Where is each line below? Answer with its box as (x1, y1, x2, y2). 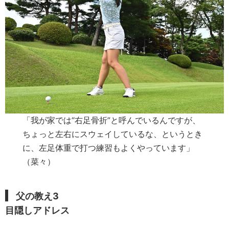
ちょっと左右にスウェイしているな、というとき (22, 128, 203, 139)
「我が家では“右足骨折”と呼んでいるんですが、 (22, 114, 201, 125)
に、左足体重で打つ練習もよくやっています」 (22, 142, 195, 153)
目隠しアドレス (5, 204, 70, 216)
